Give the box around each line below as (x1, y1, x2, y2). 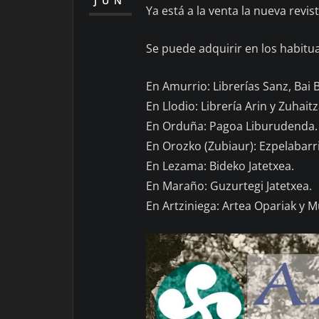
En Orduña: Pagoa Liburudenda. (146, 117, 318, 134)
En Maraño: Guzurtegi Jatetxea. (146, 177, 312, 194)
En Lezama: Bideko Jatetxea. (146, 157, 294, 174)
